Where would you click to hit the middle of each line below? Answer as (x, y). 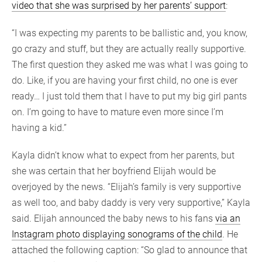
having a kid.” (39, 128)
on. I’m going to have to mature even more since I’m (118, 112)
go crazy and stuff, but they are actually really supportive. (129, 49)
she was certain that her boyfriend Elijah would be (114, 171)
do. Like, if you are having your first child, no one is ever (125, 81)
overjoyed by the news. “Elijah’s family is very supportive (126, 187)
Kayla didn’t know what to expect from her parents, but (123, 156)
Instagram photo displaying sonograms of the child (117, 235)
